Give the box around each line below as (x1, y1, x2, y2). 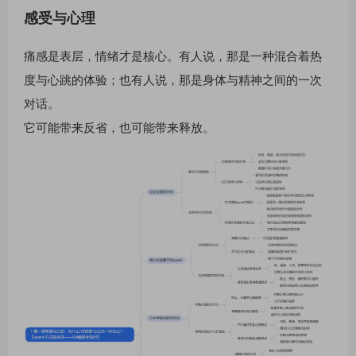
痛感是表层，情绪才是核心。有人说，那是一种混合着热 (24, 46, 322, 64)
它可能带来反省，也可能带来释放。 (24, 118, 215, 135)
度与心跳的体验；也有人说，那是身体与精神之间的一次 (24, 70, 322, 87)
